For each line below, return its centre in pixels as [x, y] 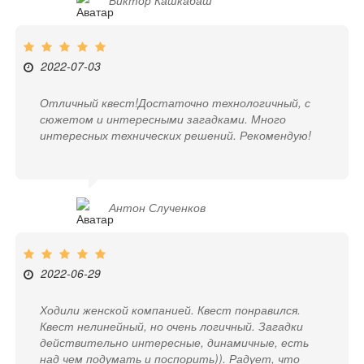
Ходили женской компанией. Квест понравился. [171, 310]
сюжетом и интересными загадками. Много [163, 119]
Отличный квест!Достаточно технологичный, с [175, 103]
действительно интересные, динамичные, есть [175, 342]
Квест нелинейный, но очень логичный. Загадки [172, 326]
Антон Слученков [158, 208]
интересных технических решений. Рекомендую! [176, 135]
